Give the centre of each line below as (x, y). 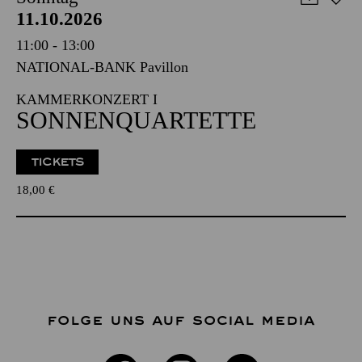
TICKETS (58, 162)
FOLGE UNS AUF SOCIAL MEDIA (181, 320)
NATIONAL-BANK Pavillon (102, 67)
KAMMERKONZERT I (87, 99)
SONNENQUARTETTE (136, 120)
